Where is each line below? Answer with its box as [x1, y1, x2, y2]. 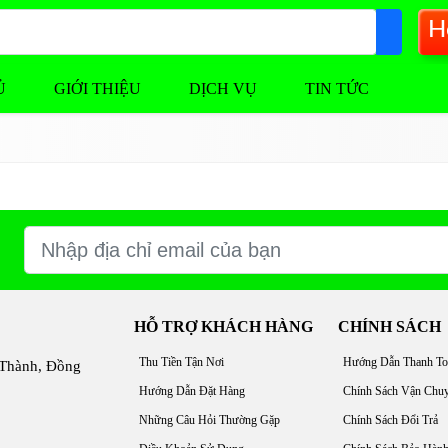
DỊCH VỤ [189, 80, 257, 97]
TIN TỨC [305, 80, 369, 97]
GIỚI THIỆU [54, 80, 141, 97]
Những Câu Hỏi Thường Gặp [139, 413, 280, 427]
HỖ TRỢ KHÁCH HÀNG [134, 318, 313, 335]
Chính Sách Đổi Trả [343, 413, 438, 427]
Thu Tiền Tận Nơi [139, 355, 224, 369]
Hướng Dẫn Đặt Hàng [139, 384, 245, 398]
